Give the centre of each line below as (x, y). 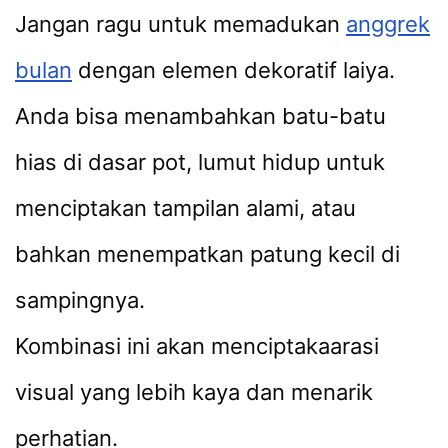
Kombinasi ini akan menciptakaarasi (197, 345)
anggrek (388, 23)
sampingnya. (80, 299)
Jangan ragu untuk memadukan (180, 23)
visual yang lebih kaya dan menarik (194, 391)
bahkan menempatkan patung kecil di (207, 253)
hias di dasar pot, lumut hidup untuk (200, 161)
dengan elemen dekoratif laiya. (233, 69)
